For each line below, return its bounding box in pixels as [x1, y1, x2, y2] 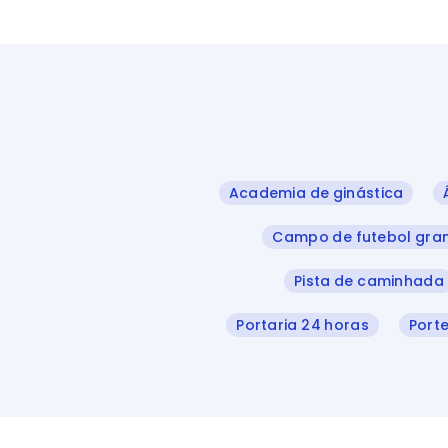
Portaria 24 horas [236, 315, 369, 336]
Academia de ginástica [228, 183, 404, 204]
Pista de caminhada [294, 271, 444, 292]
